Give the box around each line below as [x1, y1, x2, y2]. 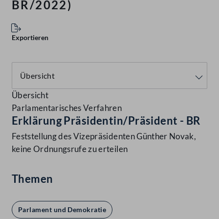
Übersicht [12, 90, 49, 101]
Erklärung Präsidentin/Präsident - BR [12, 114, 200, 128]
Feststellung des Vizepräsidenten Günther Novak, [12, 131, 196, 142]
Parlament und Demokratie [18, 205, 107, 214]
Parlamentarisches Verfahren [12, 103, 122, 113]
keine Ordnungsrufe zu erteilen [12, 144, 128, 154]
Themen [12, 172, 53, 186]
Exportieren [12, 33, 48, 42]
